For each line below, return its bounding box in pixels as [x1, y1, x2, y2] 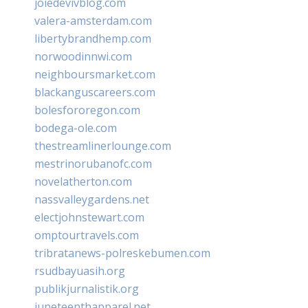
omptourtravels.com [34, 227, 139, 243]
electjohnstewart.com [34, 209, 144, 225]
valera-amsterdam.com [34, 12, 152, 28]
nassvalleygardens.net [34, 191, 149, 207]
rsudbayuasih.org [34, 263, 125, 278]
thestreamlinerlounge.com [34, 137, 171, 153]
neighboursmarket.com [34, 66, 155, 82]
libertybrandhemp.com [34, 30, 151, 46]
